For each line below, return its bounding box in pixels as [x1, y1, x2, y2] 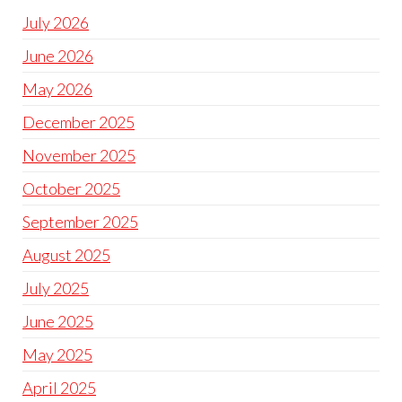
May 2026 [22, 79, 92, 99]
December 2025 [22, 112, 135, 132]
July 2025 [22, 278, 89, 298]
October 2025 [22, 179, 120, 198]
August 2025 [22, 245, 110, 265]
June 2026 [22, 46, 93, 66]
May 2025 [22, 345, 92, 364]
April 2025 [22, 378, 96, 398]
